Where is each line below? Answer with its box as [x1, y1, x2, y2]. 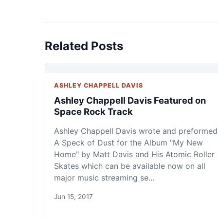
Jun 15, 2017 [54, 192, 93, 200]
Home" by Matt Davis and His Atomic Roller [54, 149, 215, 159]
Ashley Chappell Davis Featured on [54, 94, 206, 106]
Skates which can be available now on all [54, 161, 205, 171]
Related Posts [45, 38, 123, 53]
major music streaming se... [54, 172, 154, 182]
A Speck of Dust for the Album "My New [54, 137, 203, 147]
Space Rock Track [54, 106, 133, 117]
